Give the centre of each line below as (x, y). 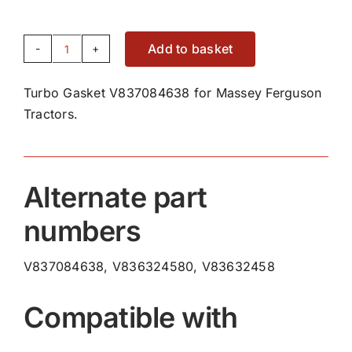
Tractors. (51, 114)
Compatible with (130, 317)
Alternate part (115, 197)
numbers (82, 231)
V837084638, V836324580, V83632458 (149, 266)
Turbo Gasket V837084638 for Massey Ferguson (172, 92)
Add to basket (191, 48)
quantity (90, 121)
